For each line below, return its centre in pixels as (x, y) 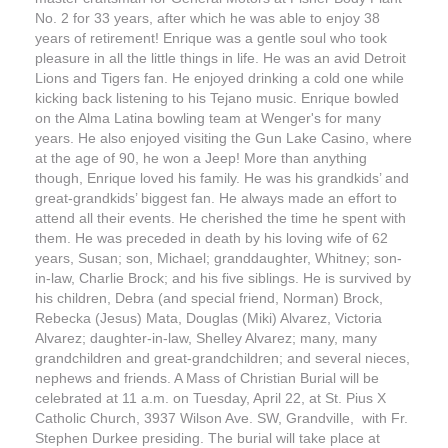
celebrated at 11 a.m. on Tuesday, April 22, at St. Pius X (210, 398)
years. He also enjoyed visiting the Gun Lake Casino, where (223, 138)
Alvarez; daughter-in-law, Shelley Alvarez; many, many (206, 338)
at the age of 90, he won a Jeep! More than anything (201, 158)
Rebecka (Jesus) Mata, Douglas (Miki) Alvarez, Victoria (208, 318)
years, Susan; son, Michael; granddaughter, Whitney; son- (218, 258)
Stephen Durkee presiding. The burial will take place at (207, 438)
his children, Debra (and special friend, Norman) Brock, (209, 298)
